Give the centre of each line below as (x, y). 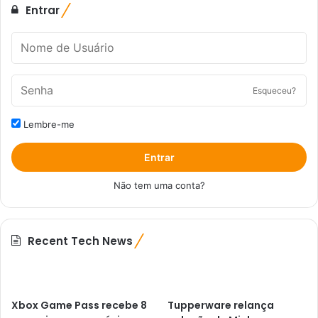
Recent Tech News (80, 241)
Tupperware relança (221, 305)
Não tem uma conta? (159, 185)
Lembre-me (48, 124)
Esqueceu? (274, 90)
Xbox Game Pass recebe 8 (79, 305)
